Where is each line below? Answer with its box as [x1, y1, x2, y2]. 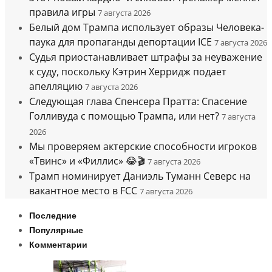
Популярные [29, 224, 83, 237]
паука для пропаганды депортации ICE [29, 35, 212, 49]
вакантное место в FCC [29, 184, 137, 198]
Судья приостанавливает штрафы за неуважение [29, 50, 262, 64]
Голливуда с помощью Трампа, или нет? [29, 109, 219, 123]
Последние [29, 209, 76, 223]
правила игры [29, 5, 95, 19]
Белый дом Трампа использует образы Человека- [29, 21, 264, 35]
